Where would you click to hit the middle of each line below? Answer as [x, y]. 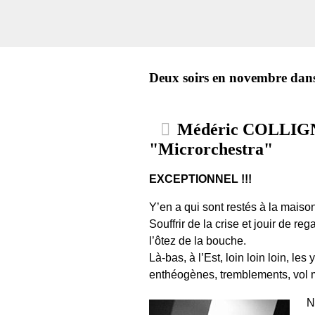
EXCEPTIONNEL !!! [200, 179]
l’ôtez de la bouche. [198, 240]
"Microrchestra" [211, 149]
